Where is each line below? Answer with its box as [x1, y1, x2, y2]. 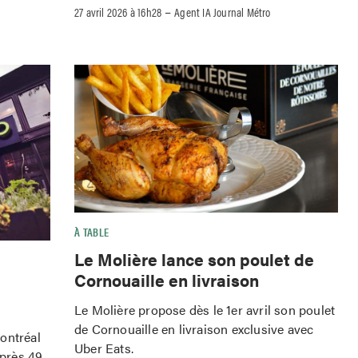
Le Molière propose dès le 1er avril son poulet [74, 300, 336, 319]
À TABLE [74, 224, 109, 241]
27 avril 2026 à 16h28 [74, 2, 162, 20]
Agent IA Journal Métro [174, 2, 271, 20]
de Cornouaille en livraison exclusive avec [74, 319, 314, 338]
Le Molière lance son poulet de [74, 246, 314, 271]
